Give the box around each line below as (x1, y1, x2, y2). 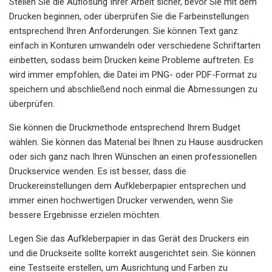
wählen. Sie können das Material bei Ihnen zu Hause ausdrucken (9, 136, 263, 148)
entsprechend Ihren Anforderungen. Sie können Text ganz (9, 25, 238, 36)
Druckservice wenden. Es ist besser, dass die (9, 165, 186, 177)
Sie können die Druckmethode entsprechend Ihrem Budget (9, 121, 240, 133)
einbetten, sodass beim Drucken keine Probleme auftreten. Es (9, 54, 254, 66)
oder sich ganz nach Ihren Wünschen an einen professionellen (9, 151, 257, 162)
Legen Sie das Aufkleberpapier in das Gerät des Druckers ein (9, 233, 249, 244)
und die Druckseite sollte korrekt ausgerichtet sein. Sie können (9, 247, 256, 259)
